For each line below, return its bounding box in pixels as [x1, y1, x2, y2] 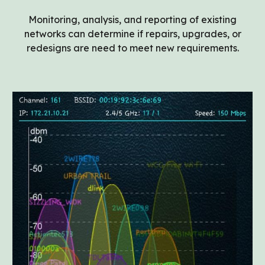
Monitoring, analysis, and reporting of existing [28, 14, 237, 26]
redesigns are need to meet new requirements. [26, 42, 239, 54]
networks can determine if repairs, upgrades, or [24, 28, 241, 40]
